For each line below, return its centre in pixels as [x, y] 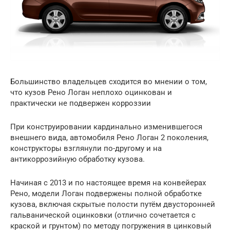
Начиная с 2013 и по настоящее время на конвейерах [108, 183]
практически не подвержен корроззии [81, 103]
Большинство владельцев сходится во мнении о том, [109, 82]
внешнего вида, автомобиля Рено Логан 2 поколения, [109, 138]
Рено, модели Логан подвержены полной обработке [106, 194]
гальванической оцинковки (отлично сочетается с [103, 215]
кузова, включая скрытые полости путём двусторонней [113, 205]
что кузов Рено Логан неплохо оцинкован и [91, 93]
